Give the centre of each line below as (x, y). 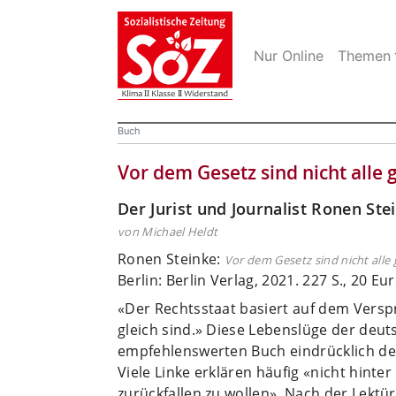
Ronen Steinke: (171, 259)
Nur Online (288, 55)
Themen (364, 55)
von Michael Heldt (168, 231)
